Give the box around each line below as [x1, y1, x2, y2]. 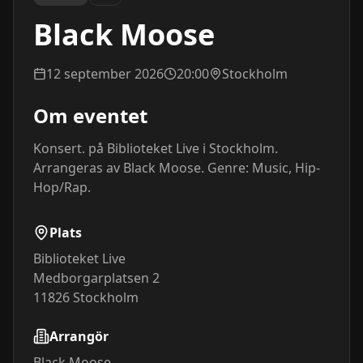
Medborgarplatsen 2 [33, 269, 160, 287]
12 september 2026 [46, 65, 164, 83]
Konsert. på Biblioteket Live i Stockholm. [33, 139, 278, 157]
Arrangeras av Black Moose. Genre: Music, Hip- [33, 159, 320, 177]
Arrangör [49, 327, 109, 345]
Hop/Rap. [33, 178, 91, 196]
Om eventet [33, 102, 147, 129]
